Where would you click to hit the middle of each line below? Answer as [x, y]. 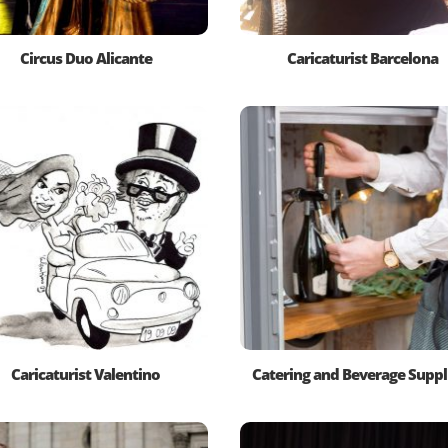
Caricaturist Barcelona [362, 58]
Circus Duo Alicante [85, 58]
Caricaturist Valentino [86, 373]
